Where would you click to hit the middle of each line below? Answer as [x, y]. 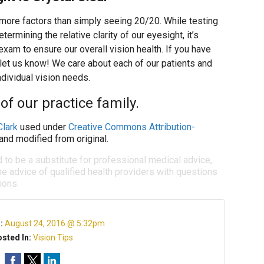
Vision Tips [53, 237]
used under [43, 127]
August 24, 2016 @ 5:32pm [55, 223]
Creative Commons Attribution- [132, 127]
